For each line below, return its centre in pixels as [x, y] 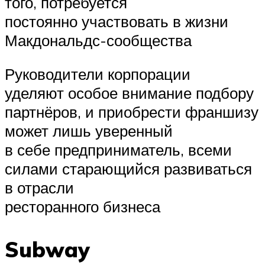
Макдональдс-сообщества [98, 40]
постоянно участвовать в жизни [117, 21]
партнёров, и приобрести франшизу [132, 112]
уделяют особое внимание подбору [129, 93]
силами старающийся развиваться [128, 169]
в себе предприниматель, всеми [118, 150]
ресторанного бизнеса [83, 207]
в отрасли [39, 188]
